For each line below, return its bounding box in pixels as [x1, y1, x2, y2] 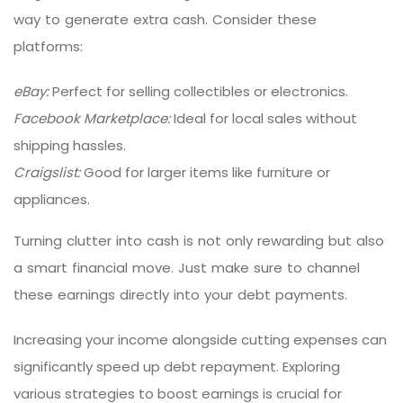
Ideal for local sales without [170, 108, 357, 128]
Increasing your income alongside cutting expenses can [13, 329, 387, 349]
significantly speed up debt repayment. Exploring [13, 356, 340, 376]
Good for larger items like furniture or [80, 162, 330, 182]
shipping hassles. [13, 135, 126, 155]
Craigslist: [13, 162, 80, 182]
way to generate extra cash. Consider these [13, 9, 317, 29]
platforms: [13, 36, 83, 56]
